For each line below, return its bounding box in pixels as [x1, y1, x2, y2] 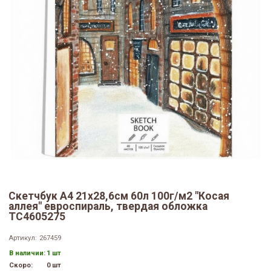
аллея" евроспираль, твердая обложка [8, 200, 207, 213]
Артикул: [8, 234, 37, 243]
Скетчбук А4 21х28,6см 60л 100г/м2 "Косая [8, 190, 229, 203]
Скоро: [9, 261, 33, 270]
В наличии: [9, 249, 45, 258]
